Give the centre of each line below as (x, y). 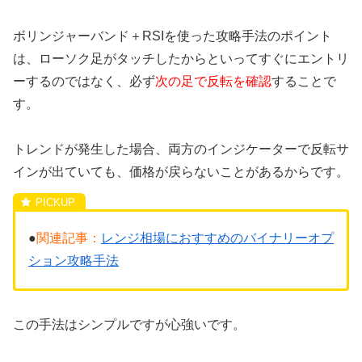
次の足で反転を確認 (213, 81)
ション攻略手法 (74, 261)
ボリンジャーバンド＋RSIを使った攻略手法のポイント (173, 36)
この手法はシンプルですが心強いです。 (129, 325)
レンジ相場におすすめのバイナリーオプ (217, 238)
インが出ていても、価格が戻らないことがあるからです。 (181, 172)
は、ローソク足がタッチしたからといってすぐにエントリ (181, 58)
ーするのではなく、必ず (84, 81)
